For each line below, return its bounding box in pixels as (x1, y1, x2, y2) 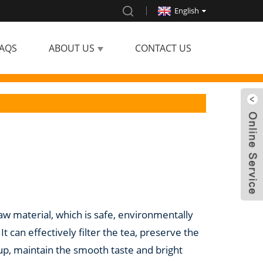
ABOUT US (49, 42, 95, 55)
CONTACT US (135, 42, 191, 55)
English (174, 5, 199, 16)
